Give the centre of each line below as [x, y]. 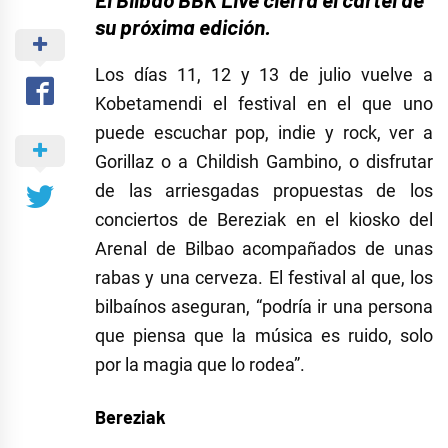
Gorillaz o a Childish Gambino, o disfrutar [264, 162]
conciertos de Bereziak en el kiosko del [264, 220]
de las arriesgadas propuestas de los [264, 191]
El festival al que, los [350, 278]
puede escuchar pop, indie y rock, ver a [264, 133]
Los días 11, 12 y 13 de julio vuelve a [264, 75]
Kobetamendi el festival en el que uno [264, 104]
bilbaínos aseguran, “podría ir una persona [264, 307]
